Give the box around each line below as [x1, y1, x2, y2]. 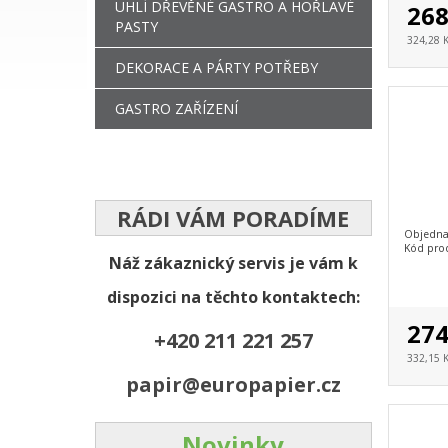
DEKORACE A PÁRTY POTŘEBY [115, 57, 318, 77]
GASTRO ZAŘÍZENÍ [115, 98, 238, 118]
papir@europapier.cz [125, 370, 341, 398]
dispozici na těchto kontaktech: [106, 285, 360, 308]
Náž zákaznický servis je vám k [108, 251, 358, 274]
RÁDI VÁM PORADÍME [117, 202, 350, 233]
